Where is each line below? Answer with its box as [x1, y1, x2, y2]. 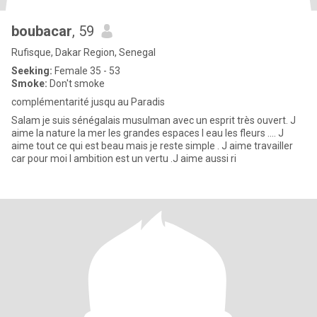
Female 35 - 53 [52, 65, 120, 76]
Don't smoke [47, 78, 105, 89]
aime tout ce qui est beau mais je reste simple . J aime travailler [11, 140, 293, 151]
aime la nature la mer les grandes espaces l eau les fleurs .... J [11, 127, 284, 139]
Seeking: [11, 65, 52, 76]
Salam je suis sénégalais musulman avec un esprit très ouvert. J [11, 115, 296, 126]
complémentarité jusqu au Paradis [11, 96, 165, 108]
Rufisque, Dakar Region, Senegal [11, 47, 156, 58]
